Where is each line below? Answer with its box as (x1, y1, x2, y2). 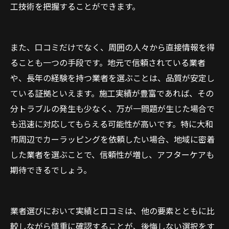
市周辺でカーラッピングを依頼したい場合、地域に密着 (10, 133, 215, 145)
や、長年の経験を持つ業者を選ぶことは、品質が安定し (10, 72, 215, 84)
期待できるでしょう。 (10, 164, 91, 176)
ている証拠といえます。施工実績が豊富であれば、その (10, 87, 214, 99)
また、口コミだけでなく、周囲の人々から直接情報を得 (10, 41, 215, 53)
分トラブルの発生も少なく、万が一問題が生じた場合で (10, 102, 215, 114)
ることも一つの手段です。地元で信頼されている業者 (10, 56, 205, 68)
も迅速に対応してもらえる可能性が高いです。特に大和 (10, 118, 213, 130)
